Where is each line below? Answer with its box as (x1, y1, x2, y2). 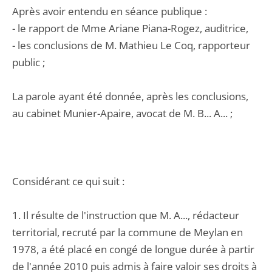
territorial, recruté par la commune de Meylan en (12, 225, 243, 239)
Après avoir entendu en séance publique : (12, 4, 207, 18)
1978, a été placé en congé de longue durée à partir (12, 242, 254, 256)
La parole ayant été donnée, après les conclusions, (12, 89, 248, 103)
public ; (12, 55, 45, 69)
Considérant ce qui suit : (12, 174, 124, 188)
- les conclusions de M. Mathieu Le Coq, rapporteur (12, 38, 250, 52)
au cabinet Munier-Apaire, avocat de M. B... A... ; (12, 106, 233, 120)
